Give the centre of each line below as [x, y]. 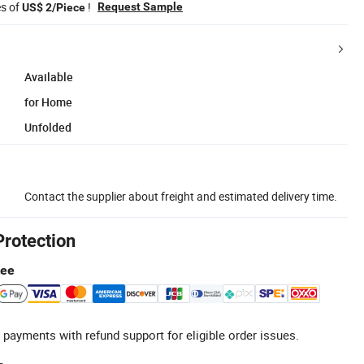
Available [49, 76]
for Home [48, 102]
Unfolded [48, 127]
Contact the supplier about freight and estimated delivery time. [181, 196]
